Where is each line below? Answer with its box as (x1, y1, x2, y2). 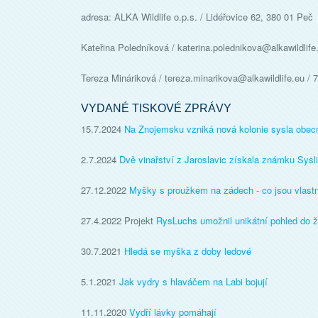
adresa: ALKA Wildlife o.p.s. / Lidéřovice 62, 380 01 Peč (81, 9, 313, 23)
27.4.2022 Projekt (81, 214, 156, 227)
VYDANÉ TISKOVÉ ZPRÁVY (81, 102, 231, 114)
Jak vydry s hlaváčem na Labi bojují (119, 275, 268, 288)
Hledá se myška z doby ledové (124, 244, 251, 258)
